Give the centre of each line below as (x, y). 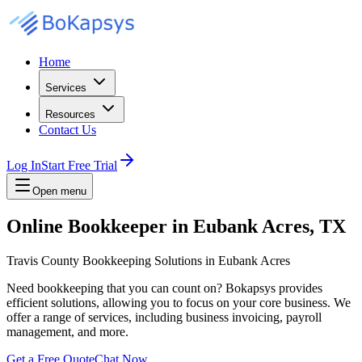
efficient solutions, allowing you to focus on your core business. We (179, 302)
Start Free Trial (79, 165)
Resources (70, 114)
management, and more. (67, 331)
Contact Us (67, 130)
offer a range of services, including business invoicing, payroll (164, 317)
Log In (24, 165)
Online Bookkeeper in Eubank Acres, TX (176, 226)
